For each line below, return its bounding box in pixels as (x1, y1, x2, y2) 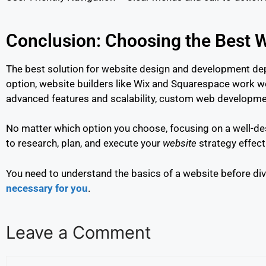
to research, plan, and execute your (6, 137, 163, 149)
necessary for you (6, 182, 88, 194)
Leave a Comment (6, 222, 151, 243)
